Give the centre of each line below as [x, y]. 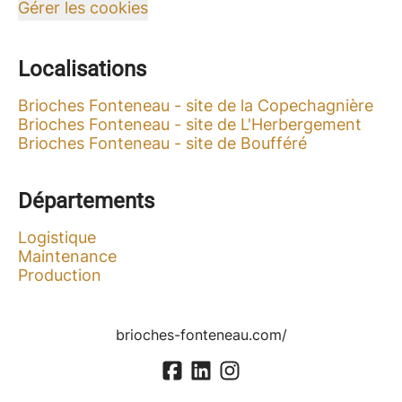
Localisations [82, 69]
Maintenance [67, 256]
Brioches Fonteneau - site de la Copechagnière [196, 105]
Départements [86, 201]
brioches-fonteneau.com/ [201, 335]
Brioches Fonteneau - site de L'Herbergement [190, 124]
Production [60, 275]
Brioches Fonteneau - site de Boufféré [162, 143]
